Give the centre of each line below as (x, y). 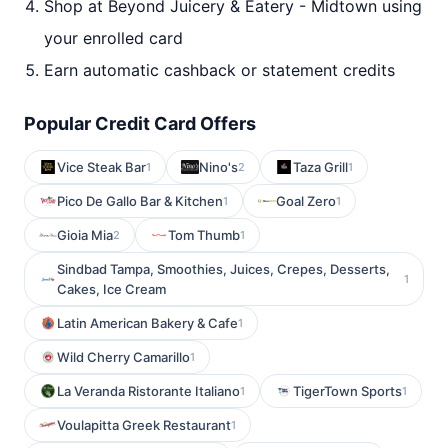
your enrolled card (113, 38)
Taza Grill (320, 167)
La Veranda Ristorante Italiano (148, 391)
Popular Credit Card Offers (140, 123)
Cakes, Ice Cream (111, 289)
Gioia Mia (85, 235)
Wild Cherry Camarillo (123, 357)
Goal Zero (306, 201)
